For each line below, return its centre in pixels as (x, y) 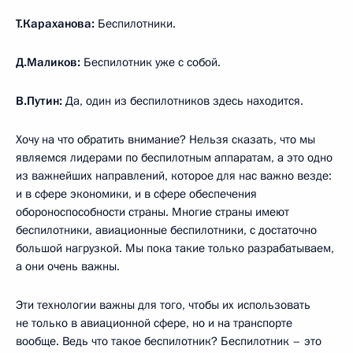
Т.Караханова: (55, 23)
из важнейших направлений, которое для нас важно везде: (174, 175)
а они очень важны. (68, 266)
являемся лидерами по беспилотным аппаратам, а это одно (174, 157)
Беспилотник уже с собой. (150, 62)
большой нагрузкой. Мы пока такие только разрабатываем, (175, 248)
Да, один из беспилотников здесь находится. (183, 100)
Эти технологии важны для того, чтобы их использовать (163, 305)
